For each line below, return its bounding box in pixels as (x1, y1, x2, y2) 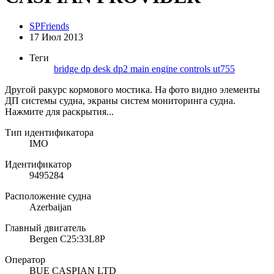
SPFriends (29, 21, 69, 32)
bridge (54, 64, 81, 75)
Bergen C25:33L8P (29, 234, 105, 245)
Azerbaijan (29, 202, 72, 213)
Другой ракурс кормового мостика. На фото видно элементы (5, 84, 260, 95)
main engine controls (130, 64, 213, 75)
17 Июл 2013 (29, 32, 83, 43)
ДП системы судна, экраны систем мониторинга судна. (5, 95, 235, 106)
